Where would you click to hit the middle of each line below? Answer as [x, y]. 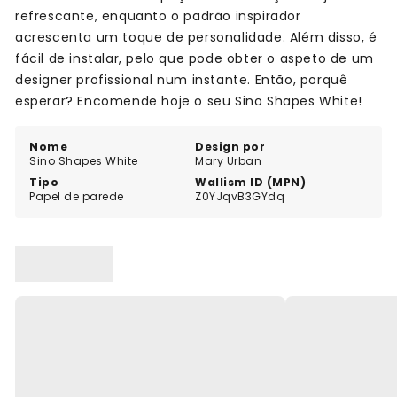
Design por [230, 147]
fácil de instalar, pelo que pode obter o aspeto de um [195, 59]
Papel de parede [77, 197]
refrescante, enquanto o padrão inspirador [158, 16]
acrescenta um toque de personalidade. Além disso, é [196, 38]
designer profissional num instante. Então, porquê [182, 80]
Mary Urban [229, 161]
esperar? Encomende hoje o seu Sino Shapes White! [189, 101]
